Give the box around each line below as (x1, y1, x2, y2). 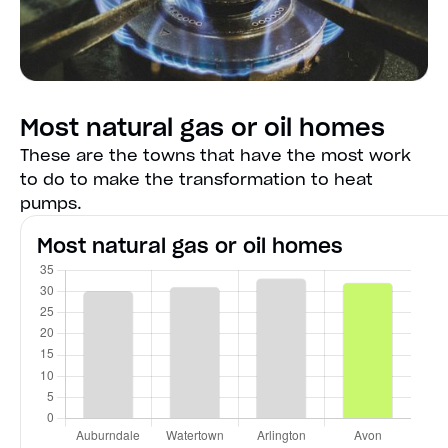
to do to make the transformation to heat (20, 169, 373, 190)
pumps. (20, 193, 82, 214)
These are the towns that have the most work (20, 145, 411, 166)
